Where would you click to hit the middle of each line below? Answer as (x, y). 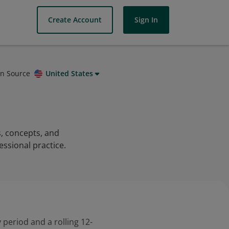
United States (69, 73)
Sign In (146, 20)
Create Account (75, 20)
